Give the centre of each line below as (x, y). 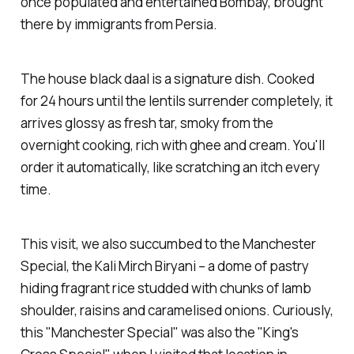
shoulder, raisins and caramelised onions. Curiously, (177, 310)
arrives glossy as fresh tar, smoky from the (147, 122)
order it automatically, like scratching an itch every (170, 167)
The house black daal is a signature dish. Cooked (167, 78)
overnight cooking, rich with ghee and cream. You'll (172, 145)
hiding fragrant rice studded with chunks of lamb (166, 288)
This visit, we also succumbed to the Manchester (168, 243)
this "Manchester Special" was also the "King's (159, 332)
